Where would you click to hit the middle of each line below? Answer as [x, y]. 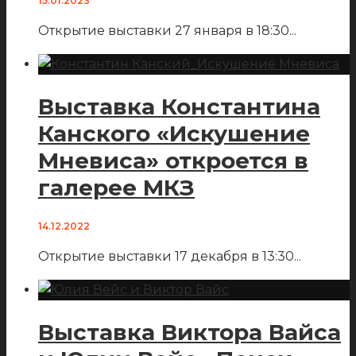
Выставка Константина [179, 106]
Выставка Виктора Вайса [190, 333]
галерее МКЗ [116, 187]
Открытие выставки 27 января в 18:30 [164, 30]
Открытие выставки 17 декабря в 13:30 [166, 257]
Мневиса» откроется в [173, 160]
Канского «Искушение [174, 133]
